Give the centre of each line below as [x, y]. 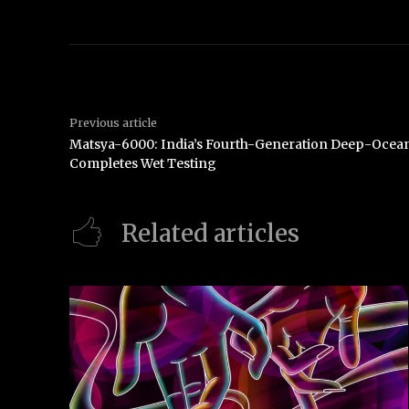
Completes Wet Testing [143, 163]
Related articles [210, 234]
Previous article [113, 122]
